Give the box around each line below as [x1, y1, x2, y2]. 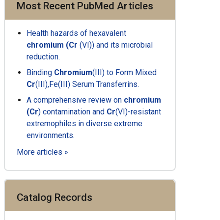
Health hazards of [27, 28, 90, 38]
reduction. [27, 52, 60, 62]
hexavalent [89, 28, 127, 38]
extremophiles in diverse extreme [27, 119, 143, 129]
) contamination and [38, 107, 107, 117]
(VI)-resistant [115, 107, 162, 117]
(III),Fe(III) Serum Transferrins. [35, 80, 139, 89]
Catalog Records [17, 192, 93, 204]
